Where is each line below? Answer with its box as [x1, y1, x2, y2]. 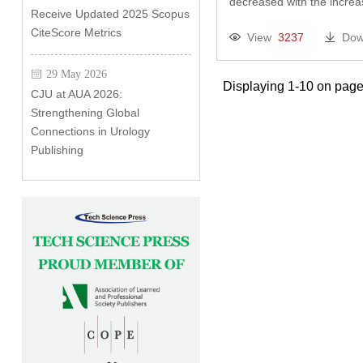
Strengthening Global [30, 106, 139, 119]
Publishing [30, 143, 83, 156]
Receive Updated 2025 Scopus [30, 7, 190, 20]
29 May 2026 [45, 68, 107, 79]
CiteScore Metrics [30, 26, 122, 39]
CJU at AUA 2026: [30, 88, 122, 100]
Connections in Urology [30, 125, 150, 138]
